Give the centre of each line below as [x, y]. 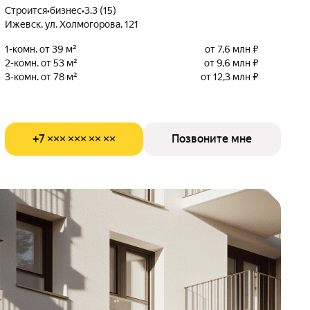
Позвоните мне [212, 138]
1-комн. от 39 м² [41, 49]
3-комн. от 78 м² [42, 76]
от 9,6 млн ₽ [231, 63]
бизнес [66, 10]
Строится [29, 10]
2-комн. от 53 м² [42, 63]
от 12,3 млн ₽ [229, 76]
